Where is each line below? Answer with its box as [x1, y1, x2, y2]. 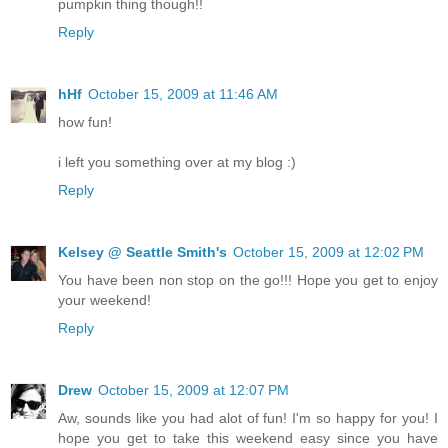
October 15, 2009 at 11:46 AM [88, 85, 278, 102]
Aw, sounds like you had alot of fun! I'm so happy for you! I [58, 409, 438, 426]
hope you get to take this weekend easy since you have [58, 429, 438, 446]
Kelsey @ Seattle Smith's [58, 243, 227, 260]
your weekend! [58, 291, 151, 308]
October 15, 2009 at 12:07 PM [98, 381, 289, 398]
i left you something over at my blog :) [58, 153, 296, 170]
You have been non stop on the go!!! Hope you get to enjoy [58, 271, 438, 288]
